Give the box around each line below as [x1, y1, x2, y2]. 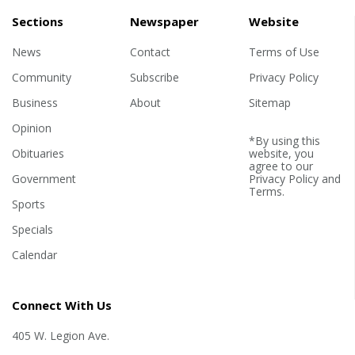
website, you [248, 146, 314, 162]
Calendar [12, 247, 57, 263]
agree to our [248, 158, 313, 174]
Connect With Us [12, 297, 112, 314]
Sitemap [248, 95, 291, 111]
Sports [12, 197, 45, 212]
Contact [130, 44, 171, 60]
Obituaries [12, 146, 64, 162]
